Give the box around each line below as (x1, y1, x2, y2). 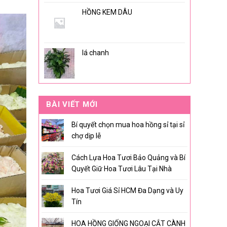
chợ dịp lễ (71, 132, 101, 140)
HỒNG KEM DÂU (82, 8, 132, 16)
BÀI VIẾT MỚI (46, 100, 98, 109)
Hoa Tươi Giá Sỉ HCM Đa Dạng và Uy (71, 186, 183, 195)
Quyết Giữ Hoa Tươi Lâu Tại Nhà (71, 165, 172, 173)
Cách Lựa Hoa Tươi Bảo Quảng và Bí (71, 154, 185, 162)
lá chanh (82, 49, 109, 57)
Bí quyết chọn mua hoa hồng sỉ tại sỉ (71, 121, 184, 129)
